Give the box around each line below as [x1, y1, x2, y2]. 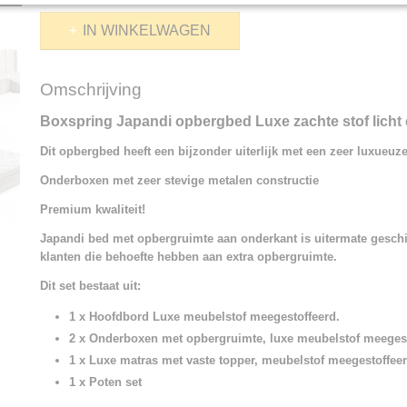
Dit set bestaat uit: [40, 279, 141, 293]
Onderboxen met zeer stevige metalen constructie [40, 174, 319, 187]
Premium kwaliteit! [40, 203, 145, 216]
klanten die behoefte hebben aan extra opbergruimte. [40, 250, 337, 263]
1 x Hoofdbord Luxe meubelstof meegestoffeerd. [69, 310, 340, 323]
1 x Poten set [69, 375, 149, 389]
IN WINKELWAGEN [83, 23, 211, 38]
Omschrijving [40, 80, 142, 99]
